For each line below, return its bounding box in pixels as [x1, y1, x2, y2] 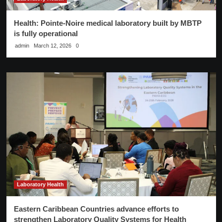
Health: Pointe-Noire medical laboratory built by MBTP [13, 19, 202, 28]
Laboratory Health [16, 181, 64, 188]
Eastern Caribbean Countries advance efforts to [13, 205, 179, 214]
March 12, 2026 [33, 43, 71, 49]
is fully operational [13, 29, 78, 38]
